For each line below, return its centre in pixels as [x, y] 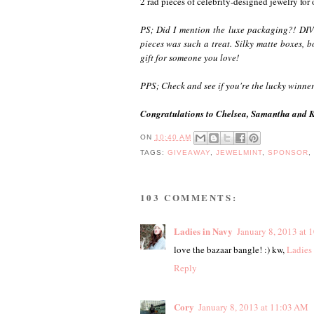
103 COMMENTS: [189, 197]
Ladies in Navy [203, 231]
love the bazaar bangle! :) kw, [230, 249]
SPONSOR [288, 153]
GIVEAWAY [189, 153]
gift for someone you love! [189, 58]
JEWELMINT [239, 153]
